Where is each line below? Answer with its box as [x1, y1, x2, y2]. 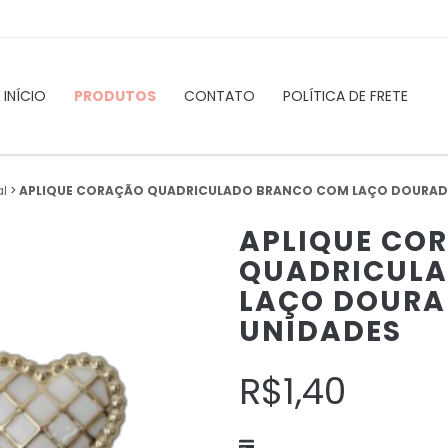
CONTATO [184, 85, 256, 106]
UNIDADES [239, 311, 402, 351]
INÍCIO [4, 85, 47, 106]
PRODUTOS [74, 85, 157, 106]
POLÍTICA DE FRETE [283, 85, 409, 106]
